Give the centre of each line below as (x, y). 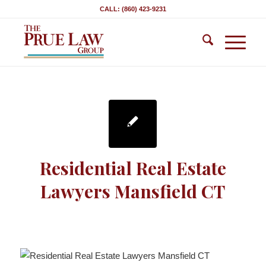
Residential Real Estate (133, 168)
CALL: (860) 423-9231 (133, 9)
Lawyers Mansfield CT (133, 191)
